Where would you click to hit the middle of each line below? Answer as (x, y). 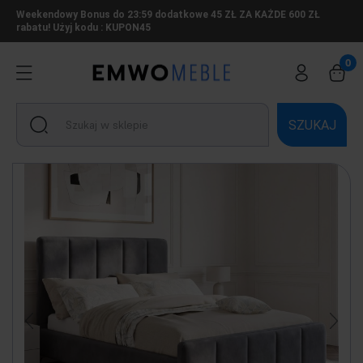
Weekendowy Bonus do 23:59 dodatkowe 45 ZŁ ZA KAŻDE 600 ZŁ (168, 15)
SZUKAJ (312, 125)
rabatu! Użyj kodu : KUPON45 (83, 28)
